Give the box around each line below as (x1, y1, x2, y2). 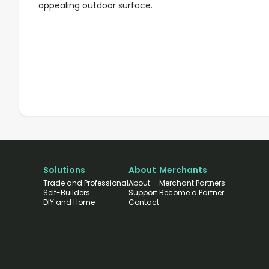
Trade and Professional (43, 178, 128, 188)
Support (128, 187, 157, 198)
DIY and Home (43, 197, 95, 207)
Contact (128, 197, 159, 207)
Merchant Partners (159, 178, 225, 188)
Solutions (43, 164, 85, 176)
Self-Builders (43, 187, 90, 198)
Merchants (159, 164, 207, 176)
